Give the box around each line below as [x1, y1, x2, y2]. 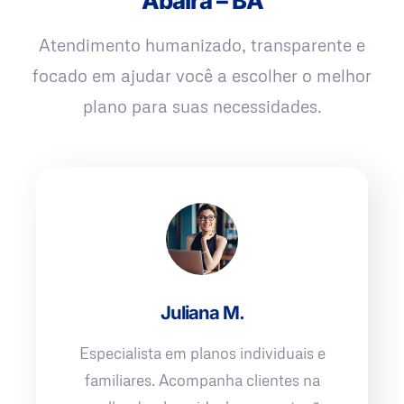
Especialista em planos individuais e [78, 344, 326, 363]
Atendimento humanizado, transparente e [39, 34, 365, 56]
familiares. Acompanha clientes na [84, 371, 320, 390]
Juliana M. [160, 301, 244, 325]
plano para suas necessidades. [82, 96, 322, 117]
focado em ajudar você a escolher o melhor [32, 65, 372, 87]
